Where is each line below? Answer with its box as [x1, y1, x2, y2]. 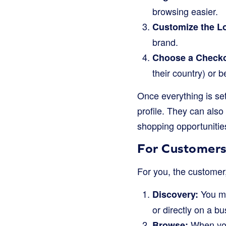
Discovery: [152, 188, 198, 201]
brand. [152, 35, 178, 48]
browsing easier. [152, 5, 218, 18]
